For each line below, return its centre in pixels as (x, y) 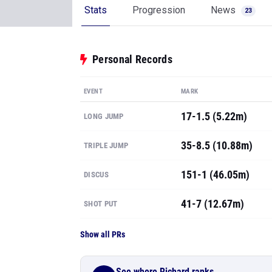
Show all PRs (103, 234)
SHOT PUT (101, 204)
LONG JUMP (104, 116)
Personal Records (132, 59)
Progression (159, 10)
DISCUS (96, 175)
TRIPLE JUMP (106, 145)
